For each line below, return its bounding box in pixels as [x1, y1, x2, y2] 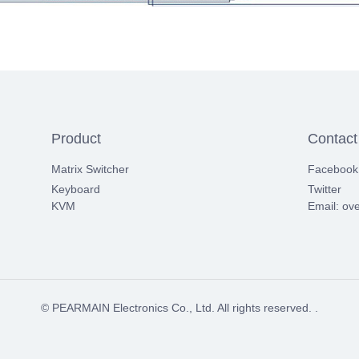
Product [50, 131, 101, 147]
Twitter [307, 183, 341, 196]
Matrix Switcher [50, 163, 129, 175]
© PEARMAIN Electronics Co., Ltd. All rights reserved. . [41, 301, 318, 314]
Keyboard [50, 183, 100, 196]
